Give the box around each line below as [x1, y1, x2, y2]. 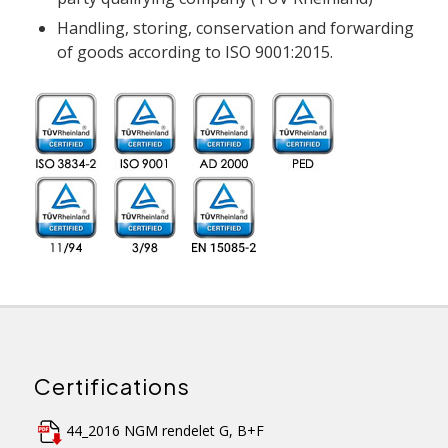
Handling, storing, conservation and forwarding [56, 16, 414, 39]
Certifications [33, 372, 190, 401]
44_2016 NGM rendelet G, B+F [65, 421, 264, 441]
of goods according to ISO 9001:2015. [56, 40, 333, 63]
